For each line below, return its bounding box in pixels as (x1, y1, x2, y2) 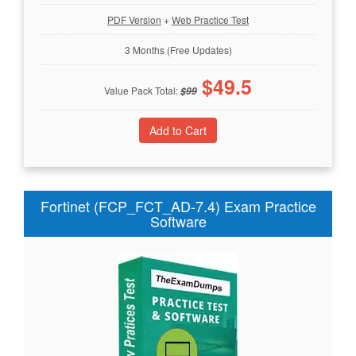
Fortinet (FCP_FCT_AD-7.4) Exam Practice (40, 195, 316, 216)
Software (149, 210, 207, 231)
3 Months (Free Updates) (124, 42, 232, 56)
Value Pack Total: (104, 83, 180, 97)
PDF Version (107, 12, 161, 26)
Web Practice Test (172, 12, 249, 26)
